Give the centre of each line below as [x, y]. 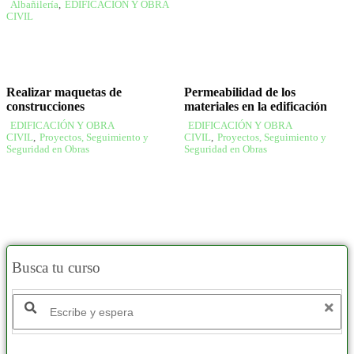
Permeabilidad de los [239, 92]
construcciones [45, 107]
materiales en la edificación [255, 107]
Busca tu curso [56, 267]
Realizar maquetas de [64, 92]
